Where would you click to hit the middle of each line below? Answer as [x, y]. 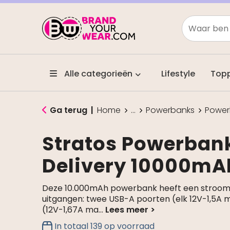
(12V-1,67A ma [70, 210]
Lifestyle [178, 74]
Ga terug [68, 110]
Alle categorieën [97, 74]
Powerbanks [170, 110]
